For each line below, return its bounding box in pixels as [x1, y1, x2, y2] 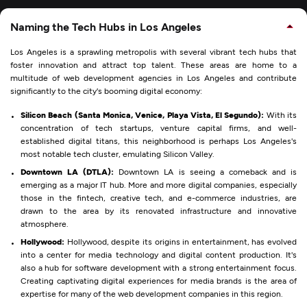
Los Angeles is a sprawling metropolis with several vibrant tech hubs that [10, 47, 297, 56]
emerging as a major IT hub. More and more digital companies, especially [21, 180, 297, 189]
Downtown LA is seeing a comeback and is [114, 167, 297, 176]
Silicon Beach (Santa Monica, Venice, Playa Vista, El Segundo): [21, 110, 267, 119]
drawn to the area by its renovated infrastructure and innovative [21, 206, 297, 215]
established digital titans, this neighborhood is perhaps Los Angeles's [21, 136, 297, 145]
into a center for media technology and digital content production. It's [21, 249, 297, 259]
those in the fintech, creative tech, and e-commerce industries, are [21, 193, 297, 202]
